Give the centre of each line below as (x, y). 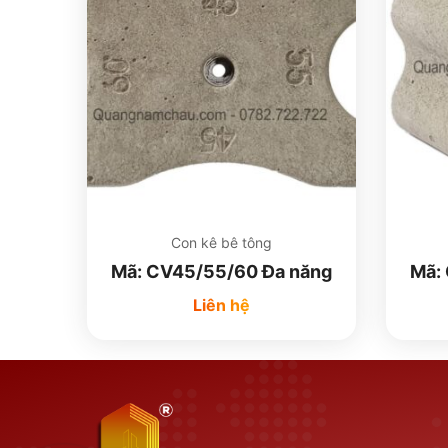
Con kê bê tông (221, 242)
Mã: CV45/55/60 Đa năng (221, 271)
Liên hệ (221, 305)
